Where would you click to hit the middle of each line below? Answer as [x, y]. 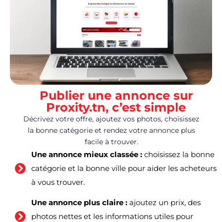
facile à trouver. [111, 142]
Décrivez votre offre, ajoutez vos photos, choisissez [111, 119]
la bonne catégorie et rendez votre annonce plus [111, 131]
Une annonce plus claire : [80, 203]
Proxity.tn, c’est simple [116, 108]
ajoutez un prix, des [165, 203]
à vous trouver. [58, 182]
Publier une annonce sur [116, 96]
